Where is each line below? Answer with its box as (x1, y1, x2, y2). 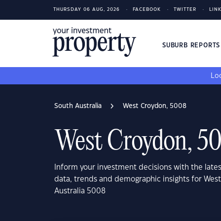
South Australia (54, 103, 102, 109)
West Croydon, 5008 (123, 103, 186, 109)
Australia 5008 (54, 187, 106, 195)
